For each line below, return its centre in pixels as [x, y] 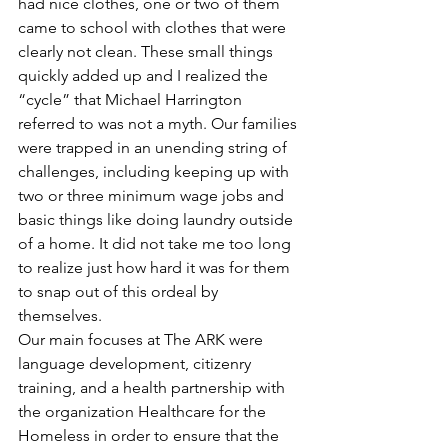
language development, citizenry [136, 363]
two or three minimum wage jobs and [153, 195]
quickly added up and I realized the [145, 75]
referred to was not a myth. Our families [159, 123]
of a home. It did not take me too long [156, 243]
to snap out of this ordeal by [120, 291]
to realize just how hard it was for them [156, 267]
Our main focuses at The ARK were [142, 339]
